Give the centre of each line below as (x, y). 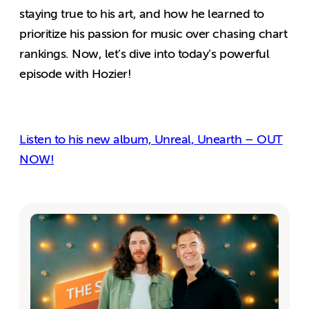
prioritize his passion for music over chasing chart (153, 34)
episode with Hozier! (76, 74)
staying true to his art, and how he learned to (142, 14)
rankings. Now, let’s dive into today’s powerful (144, 54)
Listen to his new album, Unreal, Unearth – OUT (151, 140)
